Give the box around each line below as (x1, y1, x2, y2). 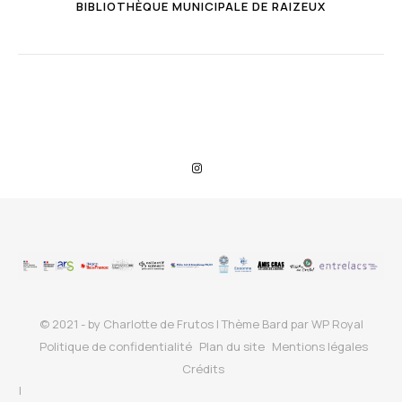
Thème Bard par (221, 316, 311, 333)
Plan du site (198, 338, 265, 355)
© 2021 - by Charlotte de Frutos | (39, 316, 222, 333)
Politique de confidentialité (39, 338, 192, 355)
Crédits (182, 361, 224, 378)
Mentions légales (271, 338, 368, 355)
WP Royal (310, 316, 363, 333)
